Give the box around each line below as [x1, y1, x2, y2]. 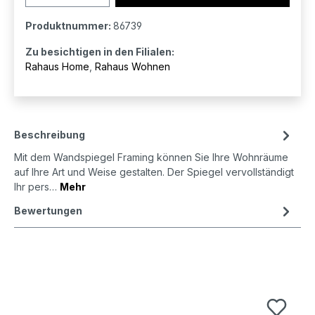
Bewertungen [14, 205, 82, 217]
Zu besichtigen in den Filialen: [25, 46, 174, 58]
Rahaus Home [25, 60, 89, 73]
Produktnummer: [25, 20, 113, 32]
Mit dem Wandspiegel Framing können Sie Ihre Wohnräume [14, 151, 288, 164]
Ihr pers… [14, 181, 60, 193]
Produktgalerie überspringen [13, 259, 148, 272]
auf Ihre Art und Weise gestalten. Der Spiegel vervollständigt [14, 166, 294, 179]
